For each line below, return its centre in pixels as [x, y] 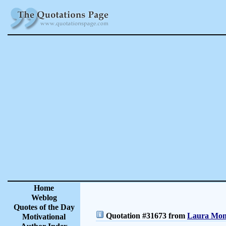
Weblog [44, 197]
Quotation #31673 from [146, 216]
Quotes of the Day [44, 207]
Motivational [44, 217]
